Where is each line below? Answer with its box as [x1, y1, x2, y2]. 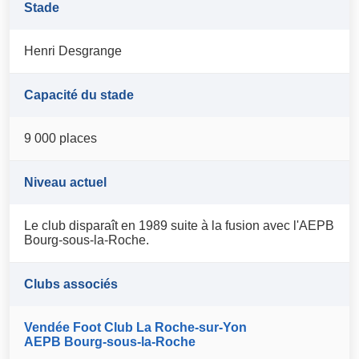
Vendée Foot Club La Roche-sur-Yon [24, 321, 248, 335]
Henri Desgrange [24, 44, 123, 58]
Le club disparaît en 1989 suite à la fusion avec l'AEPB [24, 219, 335, 233]
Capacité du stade [24, 88, 135, 103]
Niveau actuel [24, 175, 107, 190]
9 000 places [24, 131, 98, 146]
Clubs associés [24, 277, 119, 292]
